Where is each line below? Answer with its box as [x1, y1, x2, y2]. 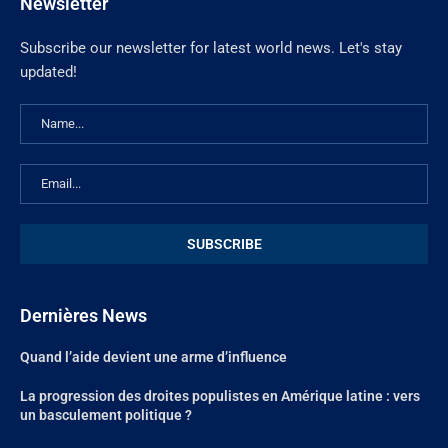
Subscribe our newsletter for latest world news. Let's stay [20, 38, 402, 57]
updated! [20, 62, 77, 81]
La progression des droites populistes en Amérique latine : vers [20, 387, 420, 404]
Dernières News [20, 304, 147, 326]
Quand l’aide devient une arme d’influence [20, 348, 287, 365]
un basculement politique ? [20, 406, 192, 423]
